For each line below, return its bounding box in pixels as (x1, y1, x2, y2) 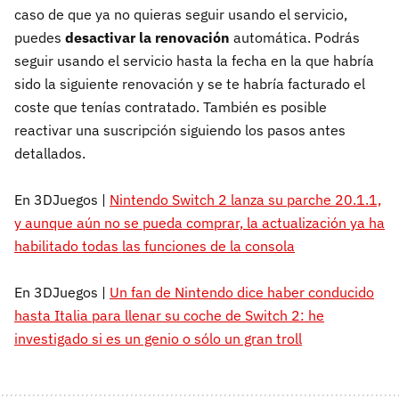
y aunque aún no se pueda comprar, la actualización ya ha (14, 213, 385, 232)
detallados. (14, 143, 85, 162)
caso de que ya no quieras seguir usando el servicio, (14, 4, 347, 23)
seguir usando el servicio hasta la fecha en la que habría (14, 51, 374, 69)
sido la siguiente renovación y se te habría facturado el (14, 74, 365, 93)
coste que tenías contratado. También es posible (14, 97, 327, 116)
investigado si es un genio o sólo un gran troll (14, 329, 302, 347)
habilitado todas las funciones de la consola (14, 236, 295, 255)
